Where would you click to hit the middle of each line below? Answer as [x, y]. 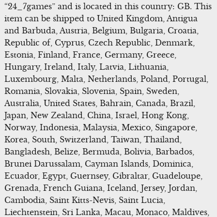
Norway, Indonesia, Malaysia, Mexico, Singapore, [101, 127]
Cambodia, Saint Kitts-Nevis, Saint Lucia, [85, 200]
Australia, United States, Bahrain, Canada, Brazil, [100, 103]
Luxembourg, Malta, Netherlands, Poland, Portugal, [106, 79]
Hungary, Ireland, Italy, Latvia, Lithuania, [86, 67]
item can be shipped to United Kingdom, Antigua [101, 18]
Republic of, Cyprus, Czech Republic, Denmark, [99, 42]
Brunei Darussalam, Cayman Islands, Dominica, [99, 163]
